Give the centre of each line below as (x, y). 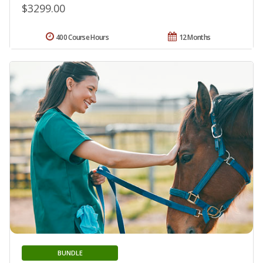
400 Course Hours (82, 37)
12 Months (195, 37)
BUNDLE (70, 253)
